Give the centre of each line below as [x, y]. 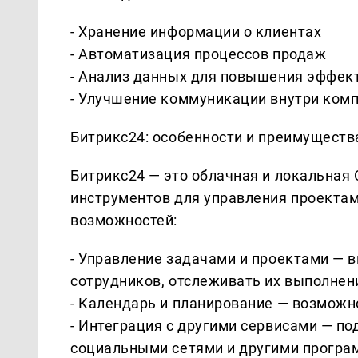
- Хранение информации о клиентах [196, 31]
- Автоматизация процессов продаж [199, 54]
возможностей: [124, 220]
